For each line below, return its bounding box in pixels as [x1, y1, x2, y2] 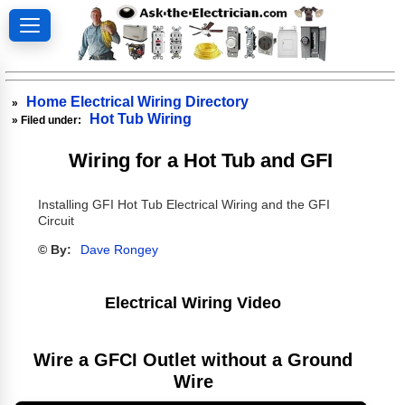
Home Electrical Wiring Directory [26, 93, 250, 109]
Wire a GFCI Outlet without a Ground [33, 349, 353, 370]
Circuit [37, 214, 74, 229]
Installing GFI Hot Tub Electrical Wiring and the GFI [37, 198, 330, 212]
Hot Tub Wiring [89, 110, 193, 127]
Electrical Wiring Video [105, 293, 282, 312]
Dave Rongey [80, 243, 158, 258]
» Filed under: [12, 113, 85, 127]
